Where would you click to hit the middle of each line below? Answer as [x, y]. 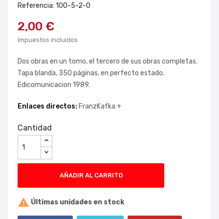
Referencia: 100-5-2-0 [54, 6]
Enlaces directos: [48, 106]
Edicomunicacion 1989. [54, 85]
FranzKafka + [100, 106]
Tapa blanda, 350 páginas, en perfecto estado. [91, 73]
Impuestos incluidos [48, 40]
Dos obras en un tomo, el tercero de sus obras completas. [108, 61]
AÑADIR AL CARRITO [91, 175]
